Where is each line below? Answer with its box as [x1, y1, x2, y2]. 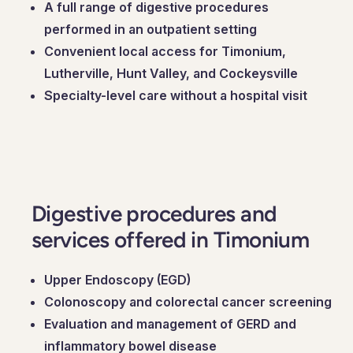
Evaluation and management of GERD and [44, 315, 296, 332]
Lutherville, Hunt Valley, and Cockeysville [44, 65, 298, 81]
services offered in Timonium [32, 225, 310, 253]
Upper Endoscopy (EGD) [44, 271, 191, 288]
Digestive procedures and [32, 199, 277, 227]
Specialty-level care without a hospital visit [44, 87, 307, 103]
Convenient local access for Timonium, [44, 43, 286, 59]
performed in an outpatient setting [44, 20, 257, 37]
